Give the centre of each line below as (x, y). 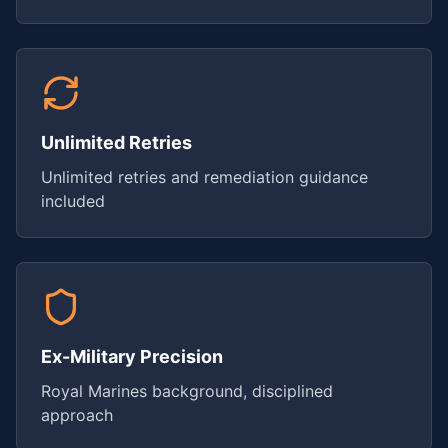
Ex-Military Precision (132, 356)
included (73, 200)
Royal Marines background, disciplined (187, 390)
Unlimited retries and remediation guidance (204, 176)
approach (77, 414)
